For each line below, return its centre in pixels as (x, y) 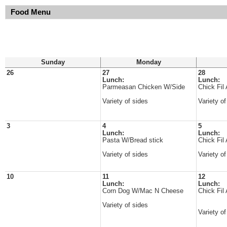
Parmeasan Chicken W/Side (144, 87)
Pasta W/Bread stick (133, 140)
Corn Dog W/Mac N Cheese (143, 191)
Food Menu (31, 12)
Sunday (53, 62)
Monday (148, 62)
